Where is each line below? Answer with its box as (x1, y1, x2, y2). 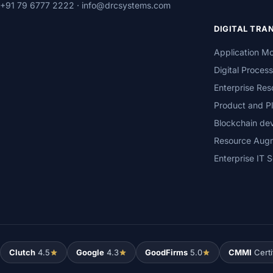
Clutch (9, 247, 35, 257)
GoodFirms (145, 247, 188, 257)
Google (76, 247, 104, 257)
